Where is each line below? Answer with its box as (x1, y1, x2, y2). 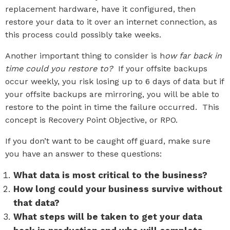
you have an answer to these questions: (5, 149, 162, 159)
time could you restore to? (5, 64, 116, 73)
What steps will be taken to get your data (13, 212, 202, 222)
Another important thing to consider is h (5, 51, 165, 61)
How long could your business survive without (13, 184, 222, 194)
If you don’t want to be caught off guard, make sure (5, 136, 210, 146)
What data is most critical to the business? (13, 170, 210, 180)
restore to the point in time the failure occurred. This (5, 102, 219, 112)
